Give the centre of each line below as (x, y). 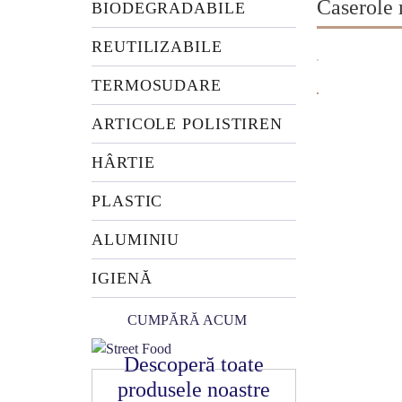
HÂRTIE (123, 162)
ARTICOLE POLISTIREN (188, 124)
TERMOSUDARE (157, 85)
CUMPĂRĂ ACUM (187, 320)
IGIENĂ (122, 278)
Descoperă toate (194, 364)
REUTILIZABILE (157, 47)
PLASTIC (127, 201)
